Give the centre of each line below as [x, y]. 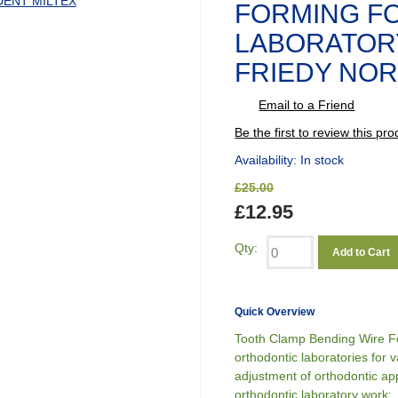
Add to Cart [362, 252]
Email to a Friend [307, 105]
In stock [322, 160]
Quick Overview [275, 312]
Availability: [268, 160]
